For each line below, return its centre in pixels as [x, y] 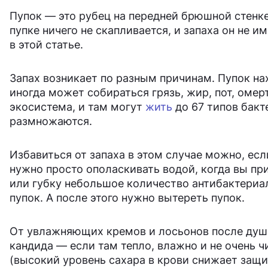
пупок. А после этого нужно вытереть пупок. [127, 198]
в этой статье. [46, 45]
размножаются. [51, 121]
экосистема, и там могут [77, 107]
